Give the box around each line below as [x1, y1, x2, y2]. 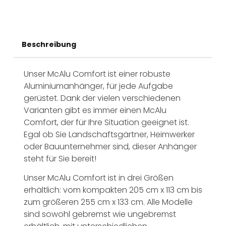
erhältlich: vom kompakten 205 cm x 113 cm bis [23, 184, 202, 196]
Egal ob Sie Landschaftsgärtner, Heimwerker [23, 128, 195, 140]
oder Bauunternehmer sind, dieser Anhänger [23, 140, 197, 152]
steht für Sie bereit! [23, 152, 96, 164]
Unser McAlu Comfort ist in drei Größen [23, 172, 174, 184]
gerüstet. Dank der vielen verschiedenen [23, 92, 181, 104]
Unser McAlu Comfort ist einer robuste [23, 68, 171, 80]
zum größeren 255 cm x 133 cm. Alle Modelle [23, 196, 193, 208]
